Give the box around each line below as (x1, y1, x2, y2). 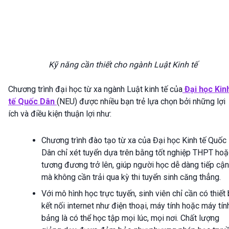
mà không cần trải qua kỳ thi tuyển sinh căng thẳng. (41, 172, 221, 182)
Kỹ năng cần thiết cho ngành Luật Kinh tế (48, 59, 197, 70)
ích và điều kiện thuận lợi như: (8, 108, 111, 119)
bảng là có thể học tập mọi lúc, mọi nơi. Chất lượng (41, 213, 219, 223)
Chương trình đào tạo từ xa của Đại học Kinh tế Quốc (41, 135, 226, 145)
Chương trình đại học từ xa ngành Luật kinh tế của (8, 84, 182, 94)
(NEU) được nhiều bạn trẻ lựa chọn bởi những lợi (57, 96, 225, 106)
